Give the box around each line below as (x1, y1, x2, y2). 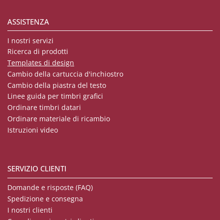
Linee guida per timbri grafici (7, 91, 103, 101)
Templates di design (7, 58, 74, 68)
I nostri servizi (7, 35, 54, 45)
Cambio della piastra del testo (7, 80, 106, 90)
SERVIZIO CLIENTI (7, 164, 66, 174)
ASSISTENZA (7, 16, 49, 27)
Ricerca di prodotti (7, 47, 68, 56)
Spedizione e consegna (7, 194, 83, 204)
